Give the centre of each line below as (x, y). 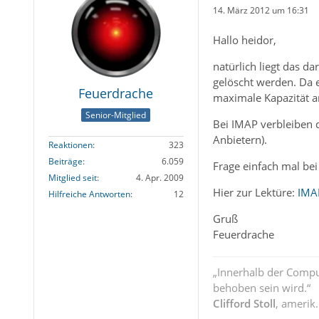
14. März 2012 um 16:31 (261, 10)
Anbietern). (240, 140)
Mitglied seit (72, 177)
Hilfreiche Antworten (89, 194)
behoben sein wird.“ (261, 288)
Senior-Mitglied (116, 115)
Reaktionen (70, 145)
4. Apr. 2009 (159, 177)
